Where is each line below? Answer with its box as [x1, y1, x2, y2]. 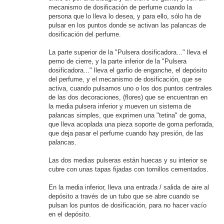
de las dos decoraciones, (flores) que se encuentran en [48, 93, 207, 101]
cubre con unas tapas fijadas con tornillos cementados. [48, 165, 208, 173]
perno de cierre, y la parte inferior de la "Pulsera [48, 57, 186, 65]
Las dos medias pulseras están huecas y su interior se [48, 156, 207, 164]
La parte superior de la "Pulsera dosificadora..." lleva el [48, 48, 207, 56]
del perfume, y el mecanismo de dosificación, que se [48, 75, 201, 83]
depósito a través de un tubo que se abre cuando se [48, 192, 199, 200]
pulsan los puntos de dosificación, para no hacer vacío [48, 201, 206, 209]
